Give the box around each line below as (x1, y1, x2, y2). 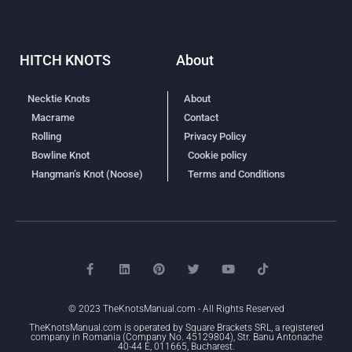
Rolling (31, 130, 61, 143)
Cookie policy (188, 149, 247, 162)
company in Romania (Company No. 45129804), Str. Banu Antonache (30, 332, 322, 343)
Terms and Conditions (188, 168, 285, 181)
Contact (184, 112, 218, 124)
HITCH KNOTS (20, 52, 111, 69)
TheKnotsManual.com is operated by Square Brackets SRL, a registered (28, 322, 324, 334)
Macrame (31, 112, 75, 124)
